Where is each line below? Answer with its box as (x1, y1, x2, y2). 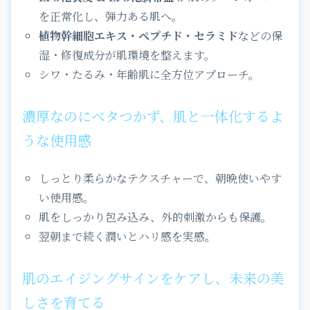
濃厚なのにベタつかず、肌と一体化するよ (22, 105, 284, 126)
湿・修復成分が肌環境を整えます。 (39, 46, 215, 63)
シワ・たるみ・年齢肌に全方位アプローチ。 (39, 66, 259, 82)
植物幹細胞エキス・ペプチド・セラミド (39, 27, 238, 44)
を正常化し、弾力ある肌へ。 (39, 8, 183, 24)
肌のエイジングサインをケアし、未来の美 (22, 267, 284, 288)
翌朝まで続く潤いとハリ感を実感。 (39, 228, 216, 244)
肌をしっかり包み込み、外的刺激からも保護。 (39, 208, 272, 225)
